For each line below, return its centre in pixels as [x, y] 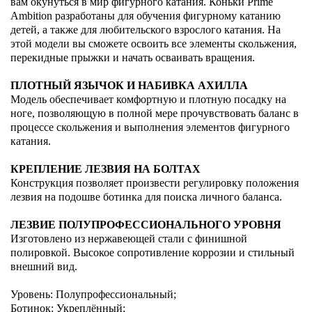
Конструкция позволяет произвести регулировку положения [155, 182]
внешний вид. [44, 266]
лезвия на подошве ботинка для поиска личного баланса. [146, 196]
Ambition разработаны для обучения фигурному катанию [146, 15]
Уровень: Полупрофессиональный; [93, 294]
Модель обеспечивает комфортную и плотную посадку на [148, 99]
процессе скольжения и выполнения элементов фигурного [150, 127]
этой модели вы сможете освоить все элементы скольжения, [154, 43]
